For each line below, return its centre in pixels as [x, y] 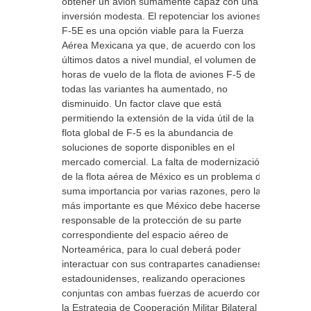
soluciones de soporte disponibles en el [148, 147]
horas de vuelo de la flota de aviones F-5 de [159, 74]
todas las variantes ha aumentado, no [145, 89]
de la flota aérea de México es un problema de [164, 176]
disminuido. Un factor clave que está [142, 103]
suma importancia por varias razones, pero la [161, 191]
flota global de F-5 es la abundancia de [148, 133]
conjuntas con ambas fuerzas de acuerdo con [162, 293]
